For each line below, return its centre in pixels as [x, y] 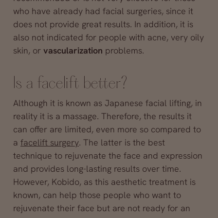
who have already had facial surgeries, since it [103, 11]
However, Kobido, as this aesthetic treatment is [104, 182]
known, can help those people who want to [97, 195]
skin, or [28, 50]
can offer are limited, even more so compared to [107, 129]
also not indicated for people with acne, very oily [108, 37]
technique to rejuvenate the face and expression [108, 155]
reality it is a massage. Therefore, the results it [102, 116]
